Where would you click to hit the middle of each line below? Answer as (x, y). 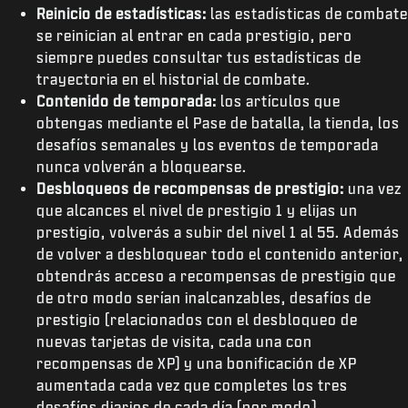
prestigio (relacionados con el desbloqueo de (197, 319)
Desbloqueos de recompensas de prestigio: (190, 188)
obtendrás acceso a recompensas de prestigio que (216, 275)
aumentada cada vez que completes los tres (192, 385)
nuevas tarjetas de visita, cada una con (174, 341)
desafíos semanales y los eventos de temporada (208, 144)
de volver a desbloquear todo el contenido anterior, (220, 254)
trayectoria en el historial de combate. (173, 79)
